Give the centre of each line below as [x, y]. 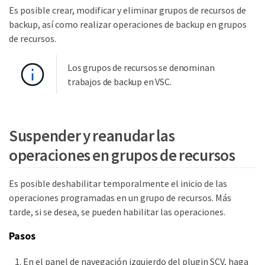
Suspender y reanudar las [92, 135]
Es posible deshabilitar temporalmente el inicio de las [118, 183]
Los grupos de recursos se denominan [141, 67]
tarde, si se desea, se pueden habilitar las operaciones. [117, 211]
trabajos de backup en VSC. [119, 82]
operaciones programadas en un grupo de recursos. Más [120, 197]
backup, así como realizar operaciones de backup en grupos [128, 24]
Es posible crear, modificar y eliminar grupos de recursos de [127, 10]
